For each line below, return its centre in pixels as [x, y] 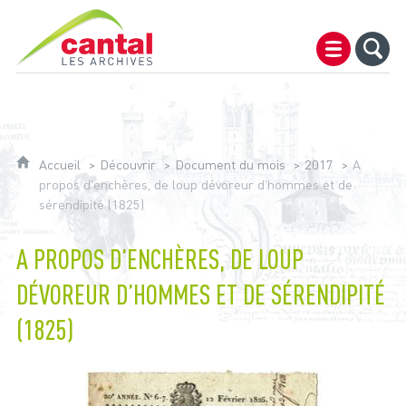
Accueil [61, 164]
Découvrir [127, 164]
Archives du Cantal [144, 11]
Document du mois [230, 164]
